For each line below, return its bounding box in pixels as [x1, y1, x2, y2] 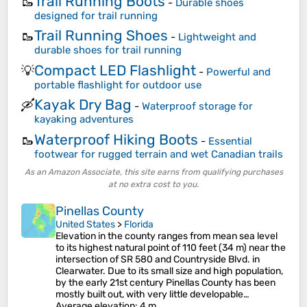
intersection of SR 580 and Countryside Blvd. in [56, 254, 260, 265]
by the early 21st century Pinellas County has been [56, 277, 275, 288]
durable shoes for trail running [34, 44, 182, 56]
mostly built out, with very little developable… [56, 288, 249, 300]
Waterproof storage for [142, 100, 253, 112]
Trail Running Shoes [34, 27, 168, 44]
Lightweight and [178, 31, 256, 43]
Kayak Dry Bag [34, 96, 132, 113]
